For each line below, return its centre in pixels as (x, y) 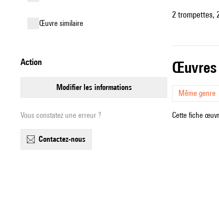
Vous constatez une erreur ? (61, 115)
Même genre (197, 93)
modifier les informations (97, 87)
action (34, 62)
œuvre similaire (64, 23)
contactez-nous (64, 139)
